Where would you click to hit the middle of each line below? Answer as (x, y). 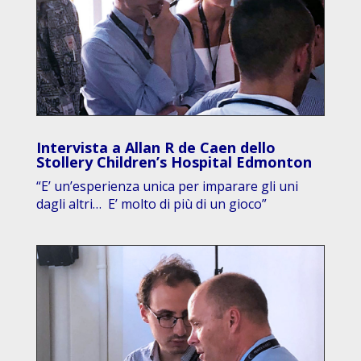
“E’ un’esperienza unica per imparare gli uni (167, 187)
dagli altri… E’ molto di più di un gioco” (151, 204)
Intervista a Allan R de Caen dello (156, 148)
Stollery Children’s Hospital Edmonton (174, 162)
